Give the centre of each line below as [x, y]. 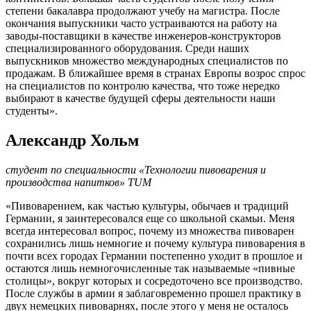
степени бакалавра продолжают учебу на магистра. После [143, 11]
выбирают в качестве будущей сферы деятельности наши [141, 99]
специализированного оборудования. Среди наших [127, 49]
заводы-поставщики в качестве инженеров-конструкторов [143, 36]
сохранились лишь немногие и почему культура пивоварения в [155, 243]
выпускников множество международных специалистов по [147, 61]
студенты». [32, 111]
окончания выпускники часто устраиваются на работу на [141, 24]
